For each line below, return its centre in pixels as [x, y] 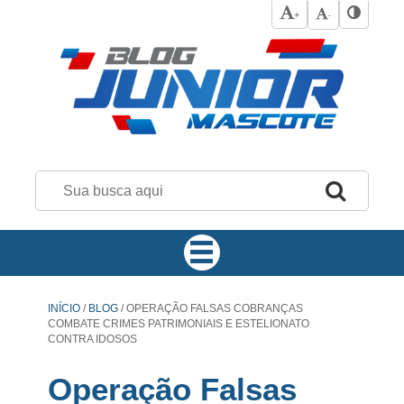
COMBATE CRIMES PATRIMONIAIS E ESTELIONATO [178, 324]
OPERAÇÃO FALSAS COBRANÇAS [213, 308]
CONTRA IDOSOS [92, 339]
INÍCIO [64, 308]
